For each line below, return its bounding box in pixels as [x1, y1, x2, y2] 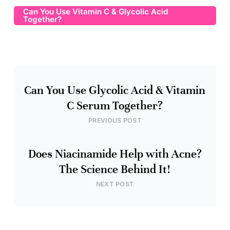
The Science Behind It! [59, 163, 171, 176]
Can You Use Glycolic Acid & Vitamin [24, 84, 206, 97]
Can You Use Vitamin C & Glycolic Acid [23, 7, 169, 17]
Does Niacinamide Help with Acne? [28, 147, 202, 160]
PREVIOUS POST [88, 116, 142, 124]
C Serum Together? [67, 99, 163, 112]
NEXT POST [95, 180, 135, 188]
